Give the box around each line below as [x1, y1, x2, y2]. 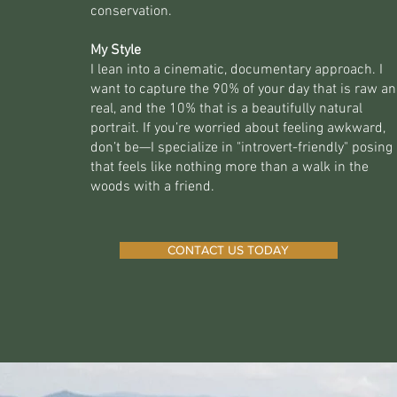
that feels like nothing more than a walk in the [90, 159, 369, 176]
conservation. [90, 3, 172, 20]
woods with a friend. [90, 178, 214, 196]
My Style [90, 42, 141, 59]
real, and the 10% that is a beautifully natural [90, 100, 362, 118]
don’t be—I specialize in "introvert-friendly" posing [90, 139, 393, 157]
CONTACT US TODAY [167, 243, 290, 257]
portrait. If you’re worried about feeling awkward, [90, 120, 385, 137]
